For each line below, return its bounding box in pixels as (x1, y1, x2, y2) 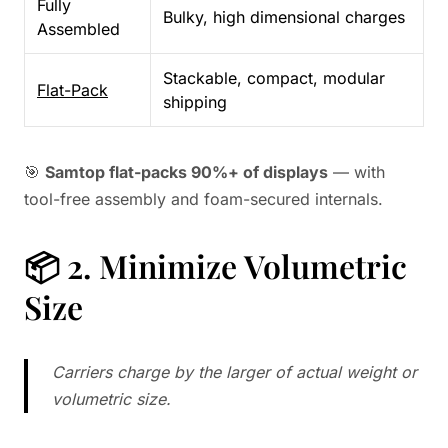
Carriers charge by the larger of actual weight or (52, 362, 417, 382)
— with (328, 162, 385, 182)
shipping (163, 92, 227, 112)
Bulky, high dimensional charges (163, 7, 405, 27)
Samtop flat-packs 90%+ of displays (45, 162, 328, 182)
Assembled (37, 19, 120, 39)
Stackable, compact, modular (163, 68, 385, 88)
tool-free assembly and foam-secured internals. (24, 189, 383, 209)
